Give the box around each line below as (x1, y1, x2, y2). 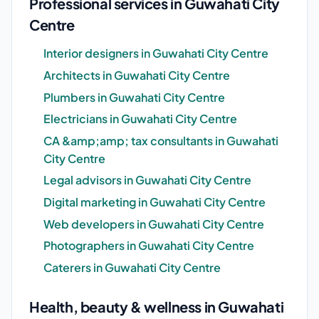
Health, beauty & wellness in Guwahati (29, 297, 284, 315)
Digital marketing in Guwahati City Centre (43, 194, 266, 209)
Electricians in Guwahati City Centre (43, 111, 237, 127)
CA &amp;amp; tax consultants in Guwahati (43, 132, 278, 148)
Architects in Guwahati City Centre (43, 68, 230, 83)
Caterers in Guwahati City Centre (43, 259, 221, 275)
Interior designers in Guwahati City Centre (43, 46, 268, 61)
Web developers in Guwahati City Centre (43, 216, 264, 231)
